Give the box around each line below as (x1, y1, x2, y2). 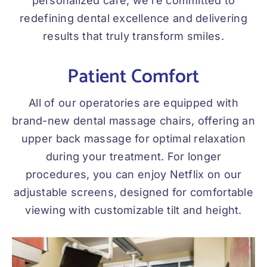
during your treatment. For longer (45, 150, 222, 163)
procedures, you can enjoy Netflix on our (25, 168, 242, 181)
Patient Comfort (67, 61, 200, 93)
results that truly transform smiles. (43, 30, 224, 43)
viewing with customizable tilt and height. (25, 204, 242, 217)
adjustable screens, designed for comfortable (14, 186, 253, 199)
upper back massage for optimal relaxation (21, 132, 246, 145)
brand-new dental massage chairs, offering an (12, 114, 255, 128)
